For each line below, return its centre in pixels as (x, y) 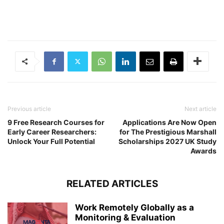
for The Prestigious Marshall (168, 131)
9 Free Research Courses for (56, 122)
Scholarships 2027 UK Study (167, 141)
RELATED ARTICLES (112, 183)
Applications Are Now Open (169, 122)
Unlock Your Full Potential (51, 141)
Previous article (29, 108)
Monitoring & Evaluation (125, 217)
